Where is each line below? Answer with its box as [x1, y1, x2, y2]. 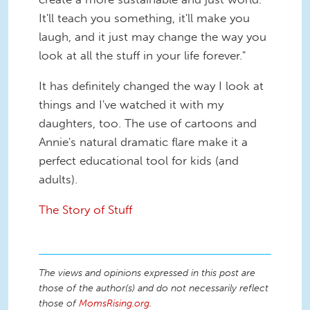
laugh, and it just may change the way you [39, 30, 266, 44]
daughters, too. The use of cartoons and [39, 116, 257, 131]
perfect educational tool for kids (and [39, 154, 239, 168]
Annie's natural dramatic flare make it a [39, 135, 248, 149]
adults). [39, 172, 77, 187]
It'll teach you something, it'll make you [39, 11, 250, 26]
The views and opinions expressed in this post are [39, 266, 255, 279]
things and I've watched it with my [39, 98, 224, 112]
